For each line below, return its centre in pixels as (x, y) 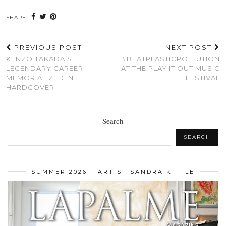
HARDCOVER (30, 88)
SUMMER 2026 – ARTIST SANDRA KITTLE (113, 172)
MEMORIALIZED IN (40, 78)
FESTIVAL (203, 78)
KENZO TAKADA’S (39, 59)
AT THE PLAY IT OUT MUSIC (171, 68)
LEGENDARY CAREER (45, 68)
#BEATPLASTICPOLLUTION (171, 59)
